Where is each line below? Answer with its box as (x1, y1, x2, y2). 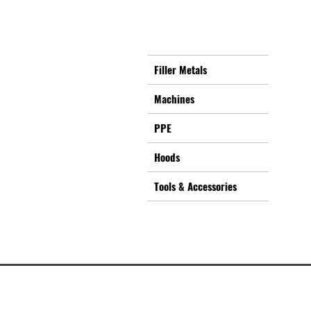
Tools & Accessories (154, 178, 237, 194)
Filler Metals (154, 62, 207, 78)
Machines (154, 91, 194, 107)
